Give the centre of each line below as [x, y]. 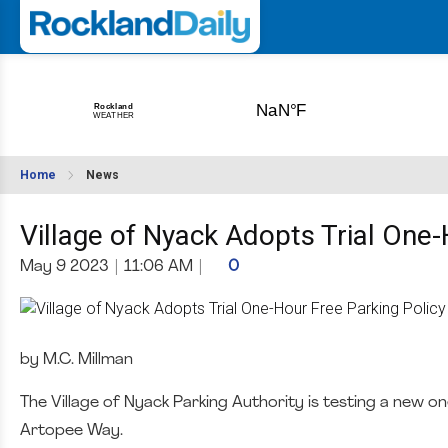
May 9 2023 [64, 267]
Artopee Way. [71, 430]
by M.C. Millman [76, 359]
